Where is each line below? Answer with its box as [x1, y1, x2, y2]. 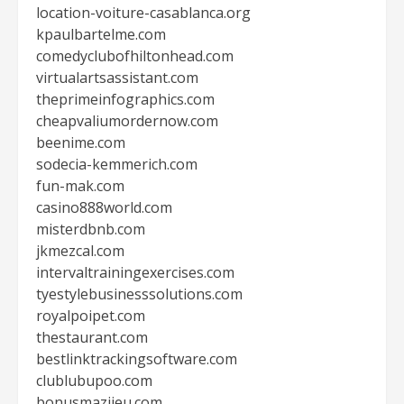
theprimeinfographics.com [36, 89, 215, 109]
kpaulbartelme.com [36, 24, 166, 44]
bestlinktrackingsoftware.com [36, 349, 237, 369]
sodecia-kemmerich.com [36, 154, 197, 174]
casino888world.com [36, 197, 172, 217]
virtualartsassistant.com [36, 68, 198, 87]
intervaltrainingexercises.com [36, 262, 234, 282]
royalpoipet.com [36, 306, 145, 326]
